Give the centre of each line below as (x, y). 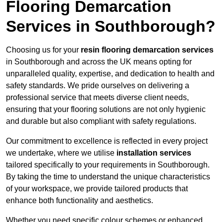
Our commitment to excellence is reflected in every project (107, 141)
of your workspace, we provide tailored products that (97, 189)
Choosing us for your (43, 50)
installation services (154, 153)
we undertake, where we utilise (61, 153)
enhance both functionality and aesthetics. (80, 201)
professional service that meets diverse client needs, (97, 98)
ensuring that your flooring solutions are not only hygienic (106, 110)
